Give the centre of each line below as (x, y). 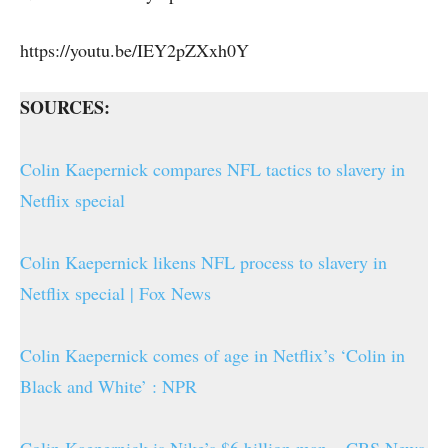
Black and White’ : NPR (108, 386)
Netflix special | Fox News (115, 293)
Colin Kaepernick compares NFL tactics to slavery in (212, 169)
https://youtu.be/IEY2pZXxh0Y (134, 50)
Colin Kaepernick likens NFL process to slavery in (203, 262)
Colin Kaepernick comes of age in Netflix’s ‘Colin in (212, 355)
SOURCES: (65, 107)
